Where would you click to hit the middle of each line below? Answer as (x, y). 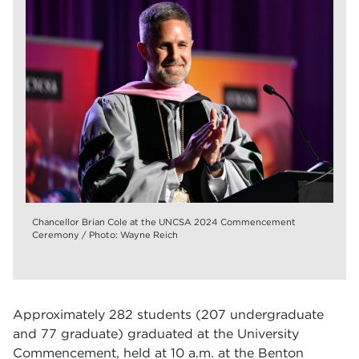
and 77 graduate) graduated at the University (156, 334)
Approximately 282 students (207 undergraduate (168, 315)
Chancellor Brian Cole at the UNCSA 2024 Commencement (164, 222)
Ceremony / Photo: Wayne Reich (105, 235)
